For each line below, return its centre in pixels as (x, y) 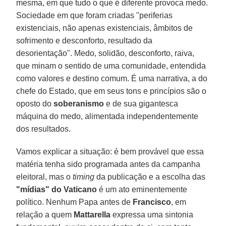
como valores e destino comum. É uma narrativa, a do (112, 78)
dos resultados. (44, 129)
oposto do (35, 103)
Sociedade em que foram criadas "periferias (95, 15)
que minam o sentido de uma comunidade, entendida (111, 66)
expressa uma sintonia (152, 214)
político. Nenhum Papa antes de (75, 202)
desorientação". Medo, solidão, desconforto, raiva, (105, 53)
